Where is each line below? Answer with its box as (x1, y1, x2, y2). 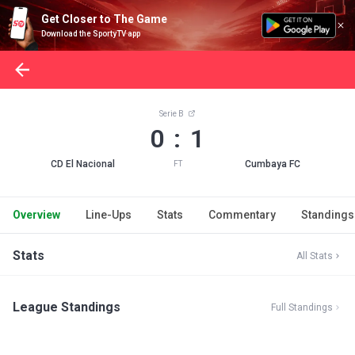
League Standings (13, 300, 120, 315)
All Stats (296, 250, 333, 261)
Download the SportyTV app (41, 29, 140, 38)
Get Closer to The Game (41, 13, 167, 25)
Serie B (158, 109, 185, 118)
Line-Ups (86, 208, 132, 221)
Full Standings (271, 302, 333, 313)
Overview (13, 208, 60, 221)
